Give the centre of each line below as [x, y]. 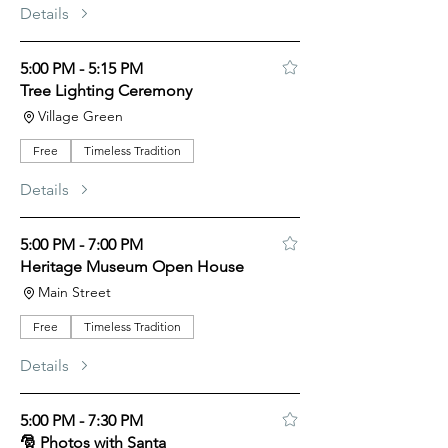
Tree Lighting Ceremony [106, 90]
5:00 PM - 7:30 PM [81, 420]
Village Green [80, 116]
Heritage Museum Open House [132, 266]
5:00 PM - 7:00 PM [81, 244]
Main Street [74, 292]
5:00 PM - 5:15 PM [81, 68]
